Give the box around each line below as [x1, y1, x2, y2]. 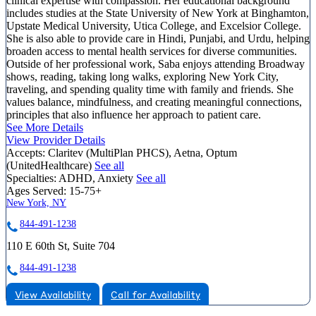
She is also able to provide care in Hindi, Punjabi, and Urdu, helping [6, 32, 310, 44]
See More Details [6, 121, 83, 133]
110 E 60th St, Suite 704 [6, 239, 115, 252]
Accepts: [6, 146, 45, 159]
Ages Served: [6, 184, 66, 197]
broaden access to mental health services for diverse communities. [6, 44, 297, 57]
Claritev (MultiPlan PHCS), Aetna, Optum [48, 146, 237, 159]
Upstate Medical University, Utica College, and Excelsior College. [6, 19, 301, 32]
